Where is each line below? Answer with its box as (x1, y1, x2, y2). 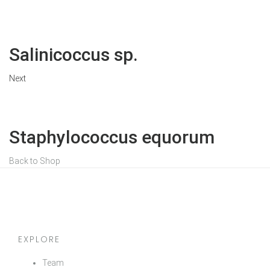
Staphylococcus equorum (9, 127, 215, 148)
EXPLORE (18, 233, 60, 245)
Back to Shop (9, 156, 60, 166)
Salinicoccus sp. (9, 44, 138, 65)
